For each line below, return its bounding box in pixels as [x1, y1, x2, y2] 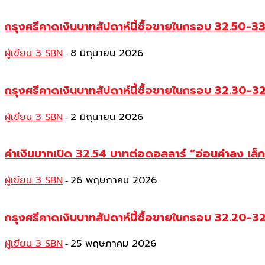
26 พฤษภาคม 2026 [70, 173, 157, 188]
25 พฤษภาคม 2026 [70, 237, 156, 251]
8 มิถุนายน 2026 [70, 46, 143, 61]
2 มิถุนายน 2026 [70, 109, 143, 124]
